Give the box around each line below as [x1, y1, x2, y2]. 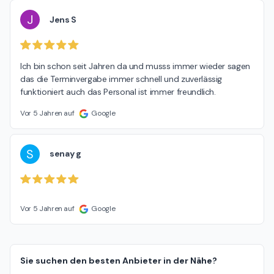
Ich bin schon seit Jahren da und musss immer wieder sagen [20, 60, 251, 72]
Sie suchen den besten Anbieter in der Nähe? [20, 255, 217, 267]
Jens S [50, 13, 76, 25]
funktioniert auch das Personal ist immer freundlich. [20, 86, 216, 97]
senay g [50, 148, 81, 160]
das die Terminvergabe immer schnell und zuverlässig [20, 73, 223, 84]
